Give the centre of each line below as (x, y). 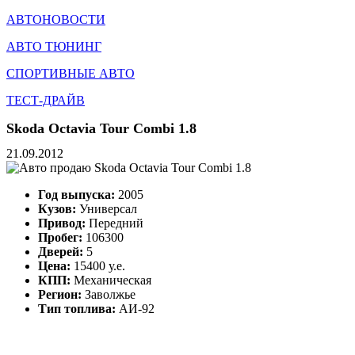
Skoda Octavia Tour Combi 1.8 (101, 128)
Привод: (62, 223)
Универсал (108, 209)
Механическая (113, 281)
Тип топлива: (77, 309)
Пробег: (60, 238)
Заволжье (110, 295)
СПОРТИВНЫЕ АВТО (71, 73)
